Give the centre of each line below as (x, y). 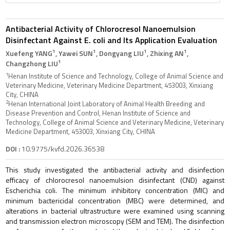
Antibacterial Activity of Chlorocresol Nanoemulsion (101, 28)
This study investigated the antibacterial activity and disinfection (115, 169)
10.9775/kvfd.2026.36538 (62, 148)
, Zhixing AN (165, 53)
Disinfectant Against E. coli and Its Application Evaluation (111, 40)
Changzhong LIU (32, 63)
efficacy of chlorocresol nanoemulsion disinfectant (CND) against (115, 180)
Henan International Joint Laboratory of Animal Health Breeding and (107, 103)
